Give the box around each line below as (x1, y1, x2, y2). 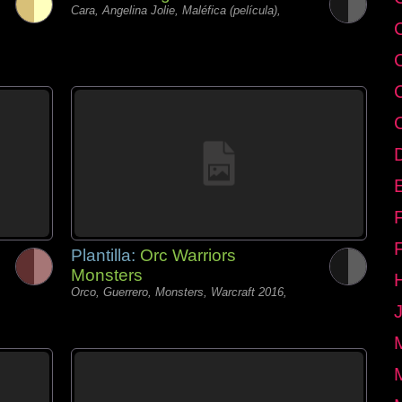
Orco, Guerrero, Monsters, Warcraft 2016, (71, 285, 287, 299)
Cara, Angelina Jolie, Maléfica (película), (71, 4, 281, 17)
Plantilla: (71, 246, 140, 265)
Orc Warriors (140, 246, 236, 265)
